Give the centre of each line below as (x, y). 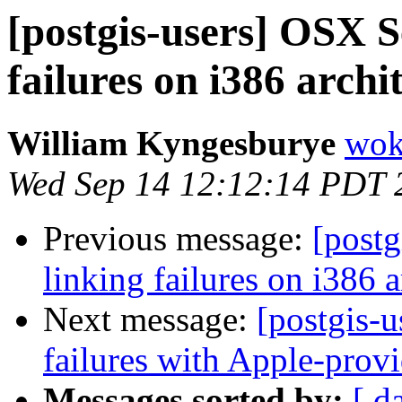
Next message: (150, 319)
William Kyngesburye (171, 144)
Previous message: (178, 239)
